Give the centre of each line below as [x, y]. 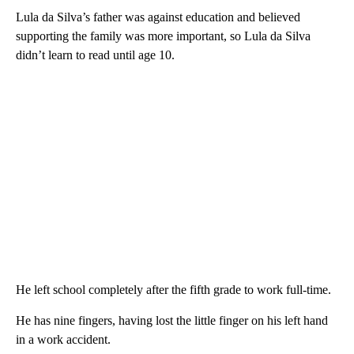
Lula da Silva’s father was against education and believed [158, 17]
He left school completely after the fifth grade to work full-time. [173, 290]
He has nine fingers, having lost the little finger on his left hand [172, 321]
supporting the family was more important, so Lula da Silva [163, 36]
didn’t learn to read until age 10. [95, 55]
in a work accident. [63, 340]
